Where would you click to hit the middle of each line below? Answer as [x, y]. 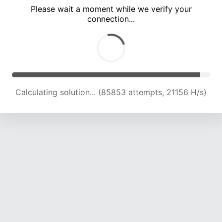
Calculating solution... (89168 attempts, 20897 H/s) [111, 92]
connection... [111, 19]
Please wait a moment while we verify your [111, 9]
